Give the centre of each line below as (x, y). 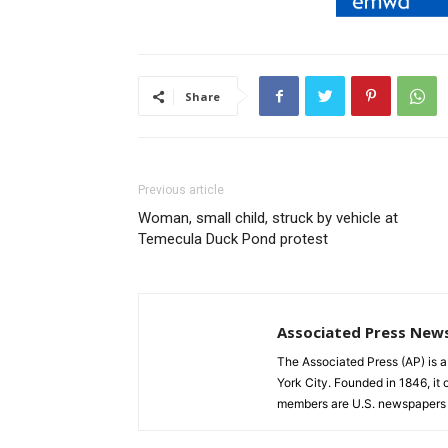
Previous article (181, 190)
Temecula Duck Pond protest (233, 239)
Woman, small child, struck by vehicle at (268, 218)
